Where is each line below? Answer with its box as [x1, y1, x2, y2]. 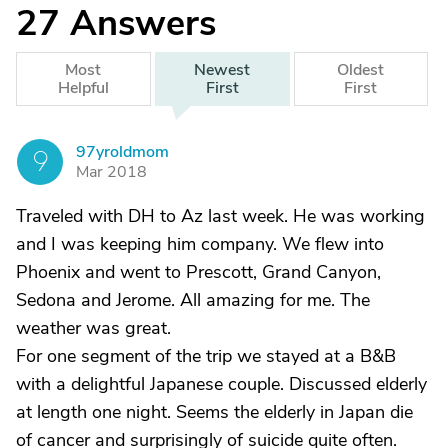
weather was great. [16, 316, 171, 340]
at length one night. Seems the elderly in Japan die [16, 400, 413, 424]
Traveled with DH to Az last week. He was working [16, 204, 425, 228]
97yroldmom [76, 141, 169, 163]
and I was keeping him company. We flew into [16, 232, 384, 256]
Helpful [57, 77, 109, 99]
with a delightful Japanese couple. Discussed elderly [16, 372, 427, 396]
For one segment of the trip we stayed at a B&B [16, 344, 396, 368]
